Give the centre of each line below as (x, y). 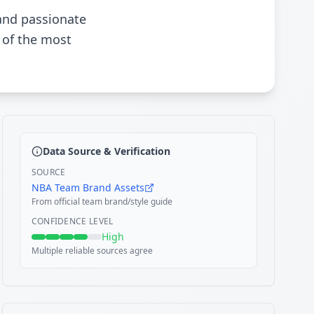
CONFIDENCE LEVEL (72, 221)
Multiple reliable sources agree (92, 251)
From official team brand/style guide (102, 202)
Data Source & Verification (106, 151)
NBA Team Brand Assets (88, 187)
